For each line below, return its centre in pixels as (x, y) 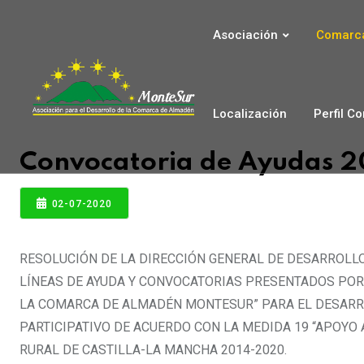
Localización (250, 114)
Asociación (246, 35)
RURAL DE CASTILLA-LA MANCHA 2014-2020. (153, 350)
